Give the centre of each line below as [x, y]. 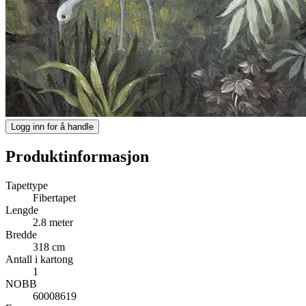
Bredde [21, 234]
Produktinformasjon [77, 156]
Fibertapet [54, 197]
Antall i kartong [39, 259]
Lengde [22, 210]
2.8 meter [53, 222]
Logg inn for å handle [52, 126]
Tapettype [27, 185]
